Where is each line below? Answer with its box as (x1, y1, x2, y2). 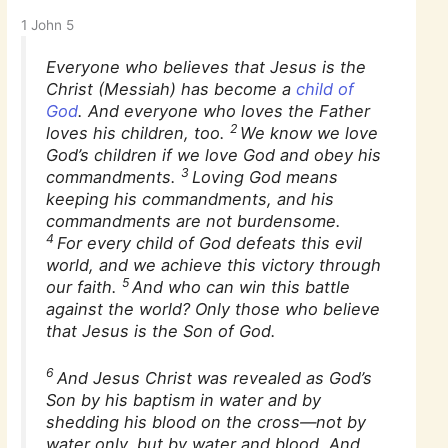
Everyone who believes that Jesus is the (46, 56, 367, 77)
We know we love (240, 122, 379, 143)
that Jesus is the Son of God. (46, 320, 277, 341)
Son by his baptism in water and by (46, 389, 322, 410)
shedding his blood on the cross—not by (46, 411, 367, 432)
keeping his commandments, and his (46, 188, 335, 209)
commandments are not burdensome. (46, 210, 342, 231)
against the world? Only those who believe (46, 298, 381, 319)
